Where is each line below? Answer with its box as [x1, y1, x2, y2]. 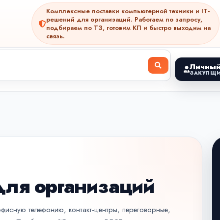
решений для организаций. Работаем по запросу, [46, 15, 202, 24]
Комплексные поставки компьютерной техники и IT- [46, 6, 210, 16]
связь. [46, 31, 65, 41]
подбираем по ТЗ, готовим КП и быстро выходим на [46, 23, 211, 32]
